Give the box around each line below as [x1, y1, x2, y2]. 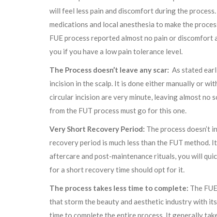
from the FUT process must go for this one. [49, 106, 186, 115]
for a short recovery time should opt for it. [49, 165, 185, 174]
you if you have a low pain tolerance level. [49, 47, 183, 56]
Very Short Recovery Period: [49, 124, 145, 134]
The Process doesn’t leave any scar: [49, 65, 169, 75]
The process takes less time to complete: [49, 184, 188, 193]
